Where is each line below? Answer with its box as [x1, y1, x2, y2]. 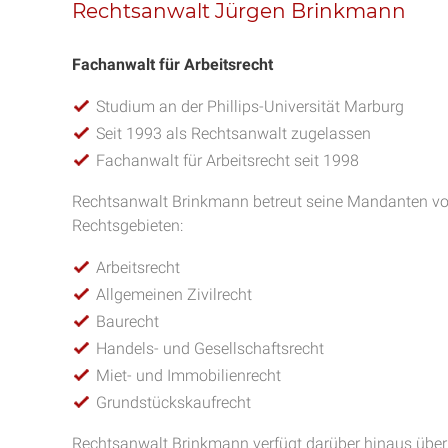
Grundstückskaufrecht [96, 393, 251, 412]
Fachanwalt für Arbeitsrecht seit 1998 [96, 151, 359, 170]
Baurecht [96, 312, 159, 331]
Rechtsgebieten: [72, 216, 183, 235]
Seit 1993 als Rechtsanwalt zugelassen [96, 124, 371, 143]
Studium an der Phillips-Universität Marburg [96, 97, 404, 116]
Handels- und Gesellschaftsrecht [96, 339, 324, 358]
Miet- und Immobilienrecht [96, 366, 281, 385]
